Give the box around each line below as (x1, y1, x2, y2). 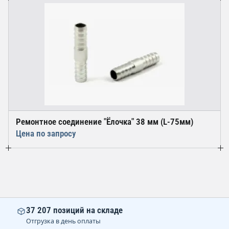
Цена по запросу (16, 128, 76, 139)
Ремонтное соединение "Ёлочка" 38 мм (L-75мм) (16, 117, 193, 127)
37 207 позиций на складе (26, 205, 123, 216)
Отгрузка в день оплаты (26, 217, 101, 226)
